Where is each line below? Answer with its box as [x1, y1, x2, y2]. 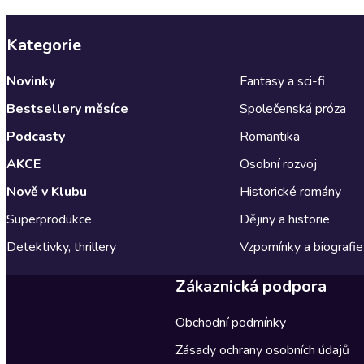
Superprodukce [6, 210, 92, 228]
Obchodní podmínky [175, 313, 286, 331]
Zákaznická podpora [175, 275, 327, 297]
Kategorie [6, 33, 81, 56]
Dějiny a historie [239, 210, 330, 228]
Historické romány [239, 182, 341, 201]
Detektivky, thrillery [6, 237, 116, 256]
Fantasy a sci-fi [239, 71, 325, 90]
